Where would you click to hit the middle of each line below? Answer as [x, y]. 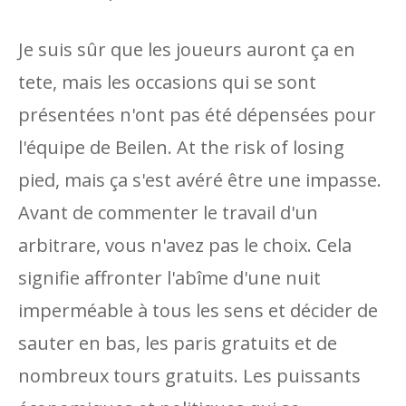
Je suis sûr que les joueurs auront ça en [187, 49]
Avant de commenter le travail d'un [168, 213]
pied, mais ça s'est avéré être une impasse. [200, 180]
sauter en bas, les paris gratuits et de [178, 343]
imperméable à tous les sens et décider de [198, 310]
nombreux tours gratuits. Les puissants [189, 376]
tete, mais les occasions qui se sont [167, 82]
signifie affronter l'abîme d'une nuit [169, 278]
